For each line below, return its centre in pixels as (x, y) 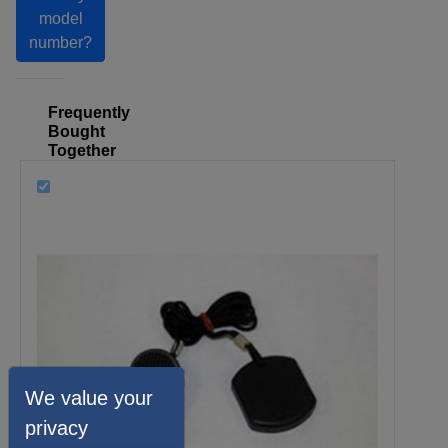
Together (82, 150)
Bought (76, 131)
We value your (89, 397)
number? (60, 42)
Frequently (89, 112)
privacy (56, 427)
